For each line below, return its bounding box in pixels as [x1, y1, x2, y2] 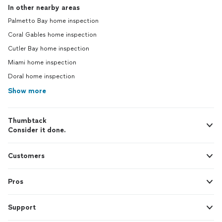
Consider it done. [8, 126, 66, 135]
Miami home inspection [8, 59, 76, 66]
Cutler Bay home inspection [8, 45, 89, 53]
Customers [8, 152, 45, 161]
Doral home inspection [8, 73, 75, 80]
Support [8, 203, 36, 212]
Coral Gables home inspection [8, 31, 97, 39]
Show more [8, 87, 46, 96]
